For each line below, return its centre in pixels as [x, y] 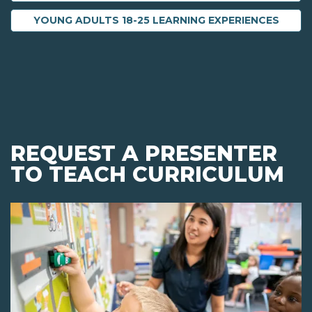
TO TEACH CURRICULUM [147, 175]
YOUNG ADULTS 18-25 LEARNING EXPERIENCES [156, 21]
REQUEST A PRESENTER [144, 154]
